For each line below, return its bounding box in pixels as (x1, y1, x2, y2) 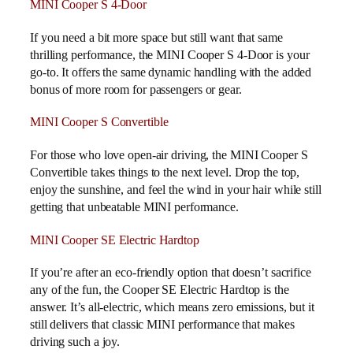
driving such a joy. (30, 334, 121, 350)
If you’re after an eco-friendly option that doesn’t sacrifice (30, 265, 311, 281)
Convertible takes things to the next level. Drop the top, (30, 164, 300, 180)
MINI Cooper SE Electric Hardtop (30, 232, 199, 247)
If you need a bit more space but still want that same (30, 29, 283, 45)
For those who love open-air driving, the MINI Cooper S (30, 147, 308, 162)
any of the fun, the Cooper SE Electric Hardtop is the (30, 282, 289, 298)
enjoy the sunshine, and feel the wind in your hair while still (30, 181, 321, 197)
